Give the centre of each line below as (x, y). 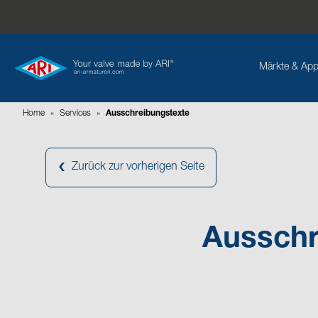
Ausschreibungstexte (148, 114)
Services (75, 114)
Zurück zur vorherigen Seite (138, 168)
